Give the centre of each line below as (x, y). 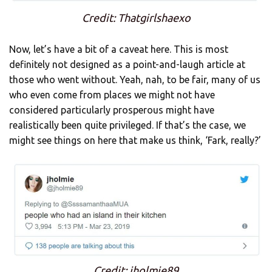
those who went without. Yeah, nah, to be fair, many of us (135, 80)
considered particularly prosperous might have (112, 110)
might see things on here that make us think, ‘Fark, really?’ (135, 141)
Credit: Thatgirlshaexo (136, 18)
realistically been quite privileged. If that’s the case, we (127, 125)
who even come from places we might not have (112, 95)
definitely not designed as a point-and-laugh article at (127, 65)
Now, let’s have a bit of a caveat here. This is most (119, 49)
